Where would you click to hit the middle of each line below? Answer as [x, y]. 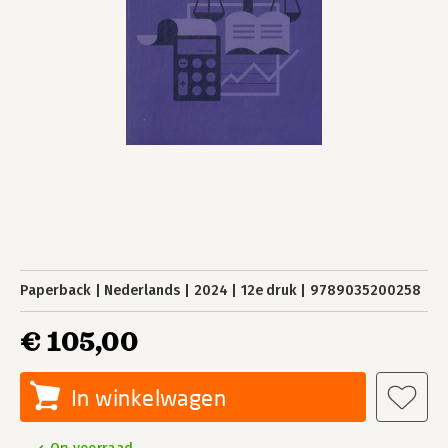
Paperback [55, 290]
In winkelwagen [149, 397]
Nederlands [142, 290]
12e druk [268, 290]
